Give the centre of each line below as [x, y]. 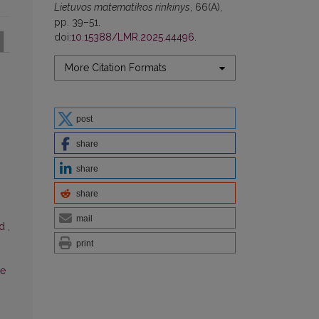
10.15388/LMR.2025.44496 [133, 37]
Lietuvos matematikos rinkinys [122, 7]
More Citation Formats [116, 68]
